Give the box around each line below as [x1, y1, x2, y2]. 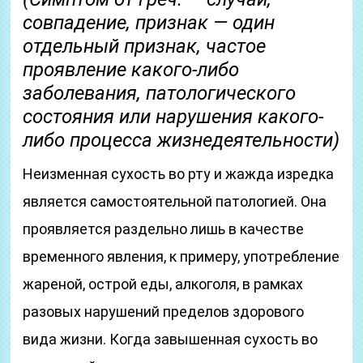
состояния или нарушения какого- [23, 105, 324, 128]
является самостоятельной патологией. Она [23, 193, 327, 210]
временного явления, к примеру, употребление [23, 248, 340, 265]
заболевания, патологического [23, 82, 297, 105]
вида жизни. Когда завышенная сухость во [23, 331, 318, 348]
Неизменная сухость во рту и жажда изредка [23, 165, 335, 182]
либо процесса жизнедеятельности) [23, 129, 340, 152]
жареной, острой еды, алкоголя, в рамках [23, 275, 304, 293]
